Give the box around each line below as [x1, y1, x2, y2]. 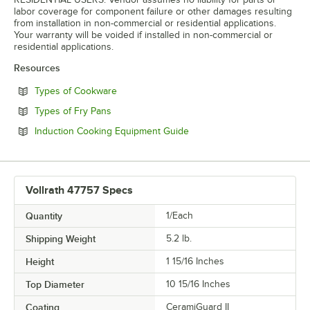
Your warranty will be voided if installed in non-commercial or [14, 29, 273, 40]
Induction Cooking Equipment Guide [35, 125, 189, 136]
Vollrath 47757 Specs [26, 183, 133, 197]
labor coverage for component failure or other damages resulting [14, 6, 292, 17]
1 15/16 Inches [166, 255, 224, 266]
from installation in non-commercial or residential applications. [14, 17, 276, 28]
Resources [14, 62, 60, 73]
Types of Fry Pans [35, 105, 111, 116]
